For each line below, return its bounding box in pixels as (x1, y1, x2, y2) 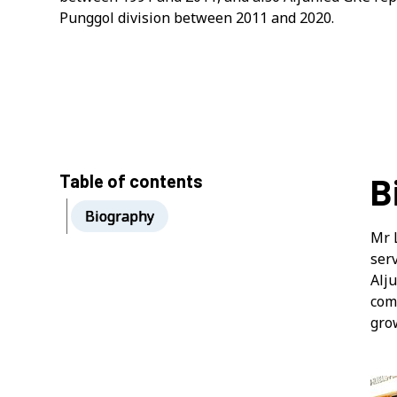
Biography (85, 206, 155, 226)
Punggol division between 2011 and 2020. (59, 8, 335, 27)
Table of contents (59, 170, 204, 191)
